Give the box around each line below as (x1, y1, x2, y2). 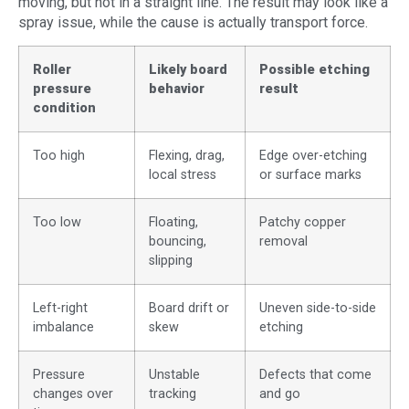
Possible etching (259, 62, 370, 79)
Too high (33, 148, 85, 164)
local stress (149, 167, 216, 184)
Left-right (33, 300, 88, 317)
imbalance (33, 320, 94, 336)
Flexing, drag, (149, 148, 225, 164)
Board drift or (149, 300, 229, 317)
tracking (149, 386, 196, 403)
